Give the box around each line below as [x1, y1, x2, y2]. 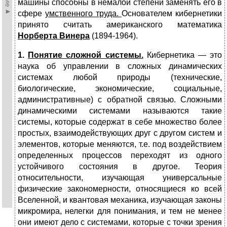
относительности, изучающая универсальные [18, 173, 222, 182]
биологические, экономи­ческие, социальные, [18, 84, 222, 93]
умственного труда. [45, 9, 122, 18]
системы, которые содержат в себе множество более [18, 118, 222, 127]
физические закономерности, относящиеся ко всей [18, 184, 222, 194]
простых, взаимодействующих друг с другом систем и [18, 129, 222, 138]
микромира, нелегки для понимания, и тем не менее [18, 207, 222, 216]
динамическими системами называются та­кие [18, 106, 222, 116]
